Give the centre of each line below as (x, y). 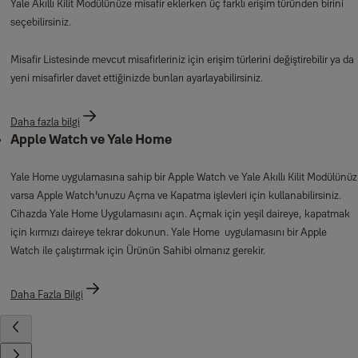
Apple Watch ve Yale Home (91, 139)
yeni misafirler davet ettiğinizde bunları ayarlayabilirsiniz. (136, 78)
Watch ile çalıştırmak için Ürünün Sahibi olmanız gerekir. (137, 251)
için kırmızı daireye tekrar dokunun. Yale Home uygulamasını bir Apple (168, 232)
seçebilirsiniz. (40, 22)
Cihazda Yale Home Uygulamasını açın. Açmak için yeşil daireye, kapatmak (180, 214)
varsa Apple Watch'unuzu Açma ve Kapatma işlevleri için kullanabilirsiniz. (175, 195)
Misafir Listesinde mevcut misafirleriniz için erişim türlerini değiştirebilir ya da (182, 60)
